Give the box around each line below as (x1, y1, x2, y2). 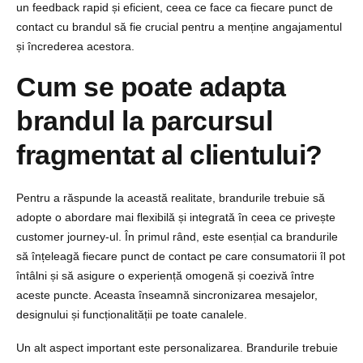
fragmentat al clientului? (16, 139, 322, 170)
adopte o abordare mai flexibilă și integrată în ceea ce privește (16, 210, 335, 224)
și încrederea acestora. (16, 39, 135, 53)
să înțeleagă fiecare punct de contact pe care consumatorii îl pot (16, 249, 345, 263)
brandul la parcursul (16, 105, 272, 136)
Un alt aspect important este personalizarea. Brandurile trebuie (16, 340, 338, 354)
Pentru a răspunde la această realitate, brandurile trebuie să (16, 190, 325, 204)
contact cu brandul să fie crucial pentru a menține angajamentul (16, 19, 342, 33)
